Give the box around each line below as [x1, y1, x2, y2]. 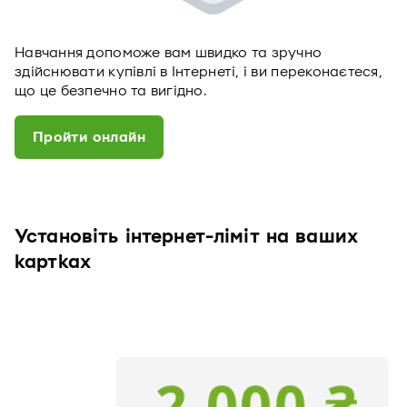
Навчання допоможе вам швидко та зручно [15, 45, 323, 61]
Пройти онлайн [32, 129, 146, 145]
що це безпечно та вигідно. [15, 83, 208, 99]
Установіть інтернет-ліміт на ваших [15, 226, 359, 248]
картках [15, 252, 92, 273]
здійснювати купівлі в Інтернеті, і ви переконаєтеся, [15, 64, 383, 80]
